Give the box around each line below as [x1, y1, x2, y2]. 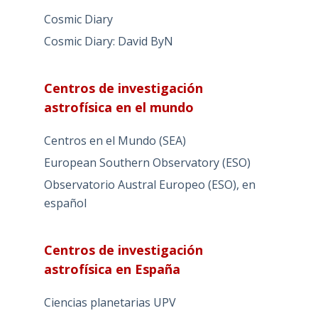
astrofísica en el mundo [43, 99, 194, 116]
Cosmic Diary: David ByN [43, 33, 173, 50]
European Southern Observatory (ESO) [43, 154, 251, 170]
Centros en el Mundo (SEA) [43, 133, 186, 149]
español [43, 194, 87, 211]
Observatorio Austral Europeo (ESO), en [43, 176, 256, 192]
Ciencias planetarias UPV [43, 294, 176, 310]
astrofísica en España [43, 260, 180, 278]
